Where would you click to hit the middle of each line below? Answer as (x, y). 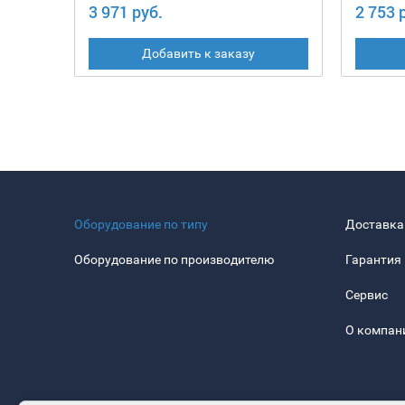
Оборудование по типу (141, 225)
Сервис (367, 295)
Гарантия (373, 260)
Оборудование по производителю (174, 260)
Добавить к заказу (198, 54)
